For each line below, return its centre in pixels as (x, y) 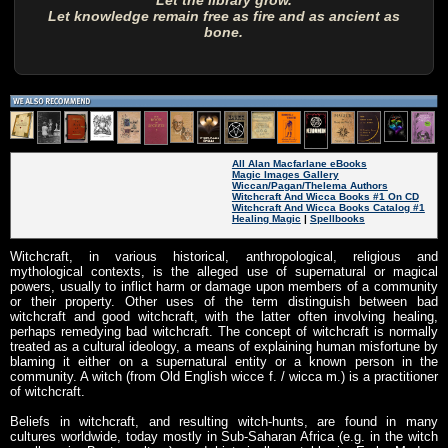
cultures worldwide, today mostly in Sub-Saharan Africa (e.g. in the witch (224, 436)
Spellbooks (337, 218)
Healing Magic (266, 218)
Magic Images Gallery (285, 174)
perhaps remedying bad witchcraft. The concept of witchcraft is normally (224, 331)
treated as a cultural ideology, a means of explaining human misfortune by (224, 346)
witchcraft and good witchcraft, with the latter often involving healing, (224, 316)
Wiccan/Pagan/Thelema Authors (309, 185)
